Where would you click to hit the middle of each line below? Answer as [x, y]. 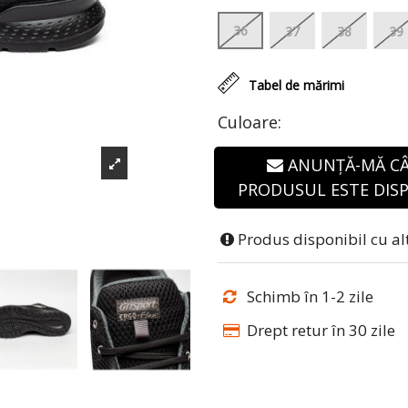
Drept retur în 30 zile [319, 331]
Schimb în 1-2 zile [310, 297]
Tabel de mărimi [296, 85]
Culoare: [250, 122]
